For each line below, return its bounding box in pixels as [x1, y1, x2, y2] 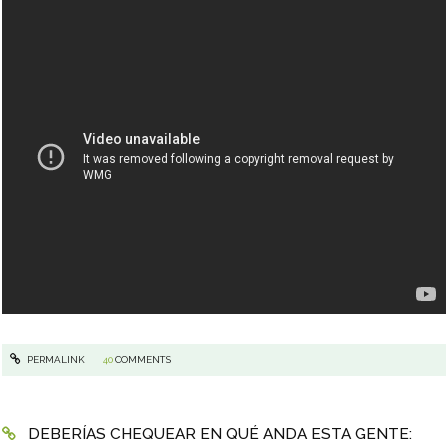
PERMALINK [24, 354, 85, 366]
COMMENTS [114, 354, 171, 366]
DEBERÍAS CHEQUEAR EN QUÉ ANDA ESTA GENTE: [27, 424, 412, 444]
